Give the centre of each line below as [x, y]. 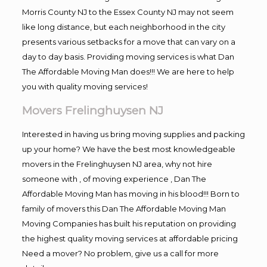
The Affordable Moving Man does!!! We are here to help [128, 71]
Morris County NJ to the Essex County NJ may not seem [128, 12]
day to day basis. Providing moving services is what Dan [128, 56]
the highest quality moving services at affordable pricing [130, 238]
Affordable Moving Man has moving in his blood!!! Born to [131, 193]
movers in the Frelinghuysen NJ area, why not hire [117, 164]
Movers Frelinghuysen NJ [92, 110]
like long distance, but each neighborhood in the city [123, 27]
